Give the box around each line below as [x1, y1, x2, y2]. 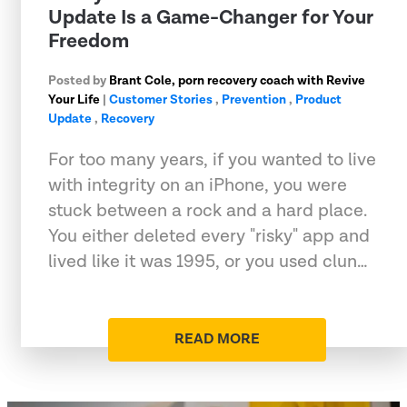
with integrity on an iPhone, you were [48, 173, 347, 197]
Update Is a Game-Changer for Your [48, 4, 373, 31]
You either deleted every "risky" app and [48, 223, 370, 248]
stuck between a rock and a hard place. [48, 198, 367, 223]
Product [295, 91, 342, 108]
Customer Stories [109, 91, 213, 108]
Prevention [222, 91, 286, 108]
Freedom [48, 27, 129, 55]
